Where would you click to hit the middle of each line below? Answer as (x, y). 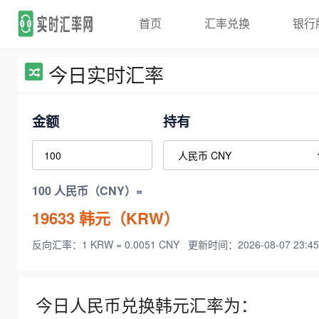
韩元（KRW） (127, 218)
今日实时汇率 (106, 74)
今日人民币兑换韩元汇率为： (147, 305)
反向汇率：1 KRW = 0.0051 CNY (107, 245)
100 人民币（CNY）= (87, 191)
